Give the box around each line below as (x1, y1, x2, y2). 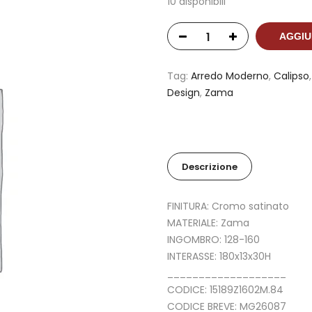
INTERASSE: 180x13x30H (167, 249, 271, 264)
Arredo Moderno (191, 69, 269, 84)
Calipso (274, 69, 309, 84)
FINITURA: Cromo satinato (167, 199, 289, 214)
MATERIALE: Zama (167, 216, 249, 231)
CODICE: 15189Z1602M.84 (167, 283, 283, 297)
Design (167, 86, 200, 100)
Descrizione (182, 160, 237, 174)
